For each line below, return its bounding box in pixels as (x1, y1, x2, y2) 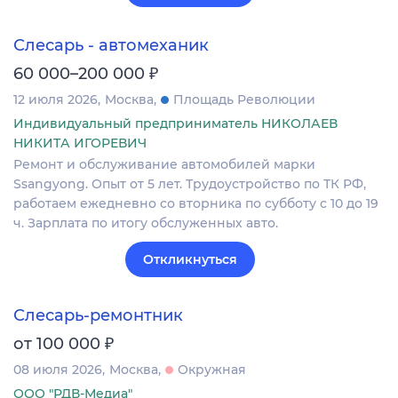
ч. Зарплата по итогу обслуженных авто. (13, 214, 278, 231)
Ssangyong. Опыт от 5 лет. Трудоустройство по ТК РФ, (13, 175, 366, 192)
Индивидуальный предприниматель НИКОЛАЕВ (13, 115, 338, 131)
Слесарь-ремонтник (13, 306, 183, 326)
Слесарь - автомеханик (13, 35, 209, 55)
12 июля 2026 (13, 91, 98, 107)
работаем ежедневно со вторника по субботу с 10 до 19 (13, 195, 378, 211)
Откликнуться (143, 251, 237, 267)
